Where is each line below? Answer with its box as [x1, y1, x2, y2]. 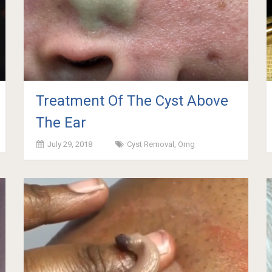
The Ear [36, 114, 87, 131]
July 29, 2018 [47, 139, 93, 149]
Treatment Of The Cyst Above [36, 92, 229, 109]
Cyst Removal [127, 139, 175, 149]
